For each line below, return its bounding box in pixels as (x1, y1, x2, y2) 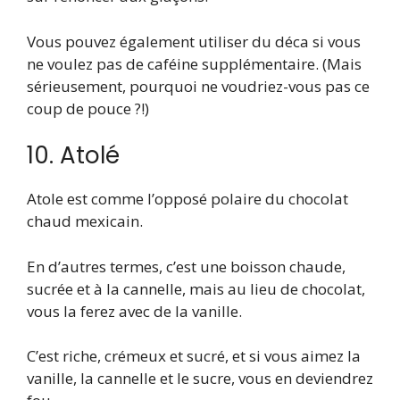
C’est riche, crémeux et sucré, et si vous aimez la (27, 346, 361, 367)
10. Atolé (27, 139, 120, 172)
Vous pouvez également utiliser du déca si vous (27, 30, 361, 52)
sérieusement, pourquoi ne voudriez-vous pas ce (27, 75, 370, 96)
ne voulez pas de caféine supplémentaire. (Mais (27, 53, 362, 74)
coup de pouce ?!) (27, 97, 149, 119)
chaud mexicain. (27, 211, 143, 232)
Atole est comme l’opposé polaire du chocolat (27, 188, 348, 210)
